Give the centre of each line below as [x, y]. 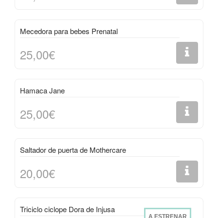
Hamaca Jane [42, 90]
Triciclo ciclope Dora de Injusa [67, 209]
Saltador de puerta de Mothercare [73, 150]
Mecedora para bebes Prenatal [69, 31]
